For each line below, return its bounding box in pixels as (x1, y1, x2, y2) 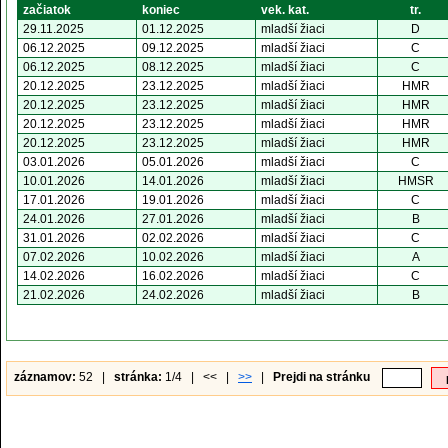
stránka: (114, 370, 162, 385)
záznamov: (14, 370, 76, 385)
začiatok (23, 3, 71, 17)
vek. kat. (261, 3, 309, 17)
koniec (142, 3, 180, 17)
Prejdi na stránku (273, 370, 370, 385)
